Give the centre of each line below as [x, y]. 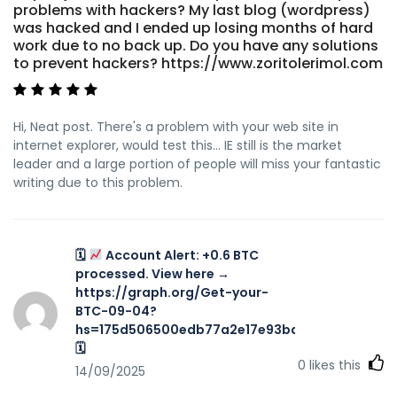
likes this [335, 365]
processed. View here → [152, 273]
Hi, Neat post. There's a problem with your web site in [176, 126]
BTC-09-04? [116, 311]
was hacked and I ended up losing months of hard [193, 27]
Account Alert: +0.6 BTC [180, 255]
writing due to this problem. [98, 182]
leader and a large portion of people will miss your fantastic [197, 163]
